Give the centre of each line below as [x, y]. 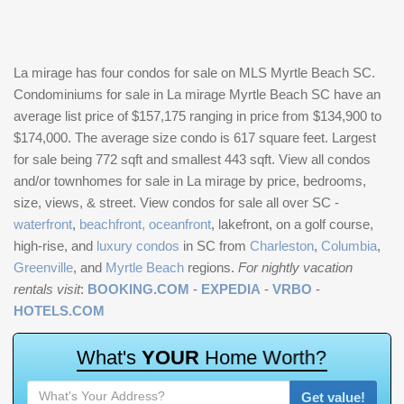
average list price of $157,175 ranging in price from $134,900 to [197, 116]
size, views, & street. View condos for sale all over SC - [176, 202]
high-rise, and [55, 246]
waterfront [43, 224]
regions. [211, 267]
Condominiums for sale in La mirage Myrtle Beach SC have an [197, 94]
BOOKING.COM [138, 289]
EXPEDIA [231, 289]
